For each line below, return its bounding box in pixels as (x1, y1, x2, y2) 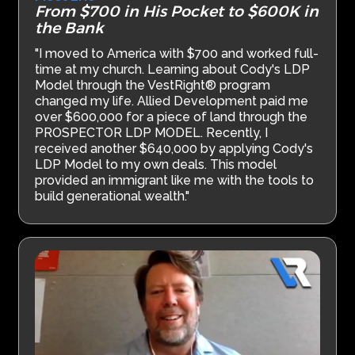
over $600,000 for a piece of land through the (35, 109, 308, 125)
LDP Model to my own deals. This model (35, 157, 277, 173)
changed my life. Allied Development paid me (35, 94, 309, 109)
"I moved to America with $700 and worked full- (35, 46, 319, 62)
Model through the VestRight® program (35, 78, 271, 94)
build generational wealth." (35, 189, 190, 204)
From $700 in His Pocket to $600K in (35, 2, 319, 21)
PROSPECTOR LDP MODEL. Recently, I (35, 125, 269, 141)
